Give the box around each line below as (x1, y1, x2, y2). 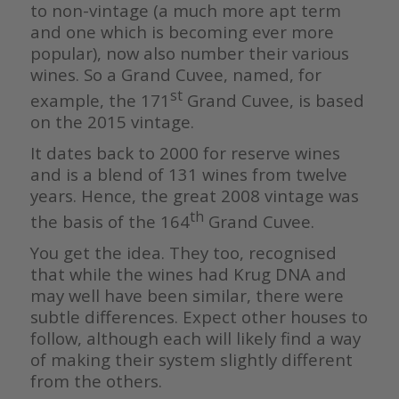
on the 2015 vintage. (29, 110, 194, 133)
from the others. (29, 370, 162, 393)
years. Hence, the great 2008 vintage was (29, 184, 359, 208)
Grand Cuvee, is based (182, 88, 364, 111)
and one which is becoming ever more (29, 20, 334, 43)
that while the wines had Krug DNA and (29, 263, 346, 286)
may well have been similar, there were (29, 284, 344, 307)
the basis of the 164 (29, 210, 190, 233)
